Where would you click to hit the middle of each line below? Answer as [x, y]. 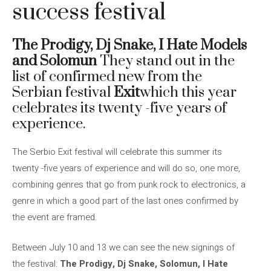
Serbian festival [63, 93]
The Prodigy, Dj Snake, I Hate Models [129, 45]
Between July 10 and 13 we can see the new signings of [123, 247]
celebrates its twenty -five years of [119, 108]
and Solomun [54, 61]
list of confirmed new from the [107, 77]
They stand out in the [166, 61]
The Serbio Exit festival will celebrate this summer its [117, 152]
